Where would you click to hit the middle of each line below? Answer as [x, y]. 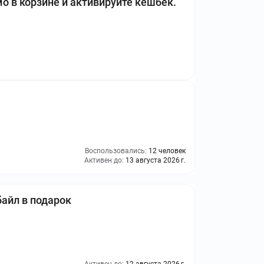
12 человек [167, 151]
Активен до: [105, 160]
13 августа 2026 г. [156, 160]
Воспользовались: [117, 151]
